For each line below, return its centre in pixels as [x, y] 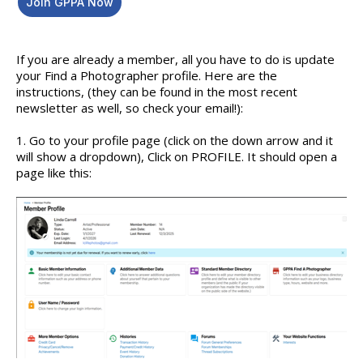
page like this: [56, 172]
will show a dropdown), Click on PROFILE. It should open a [177, 156]
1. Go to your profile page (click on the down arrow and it [175, 140]
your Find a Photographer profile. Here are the [147, 75]
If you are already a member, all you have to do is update [175, 59]
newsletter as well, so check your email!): [130, 107]
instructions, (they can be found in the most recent [157, 91]
